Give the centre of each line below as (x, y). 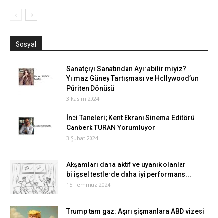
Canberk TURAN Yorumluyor (111, 128)
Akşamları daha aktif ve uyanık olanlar (126, 165)
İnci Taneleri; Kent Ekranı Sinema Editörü (130, 118)
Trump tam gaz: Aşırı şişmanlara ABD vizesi (135, 211)
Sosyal (26, 45)
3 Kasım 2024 (83, 99)
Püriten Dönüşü (90, 88)
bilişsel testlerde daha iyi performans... (129, 174)
